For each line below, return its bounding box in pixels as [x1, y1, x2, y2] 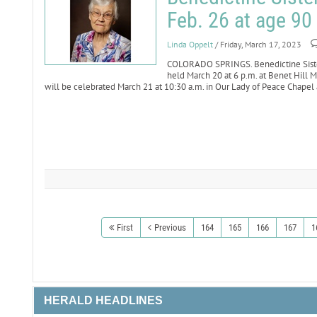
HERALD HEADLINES [43, 294, 163, 306]
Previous [154, 222, 186, 233]
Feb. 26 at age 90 [166, 8, 312, 33]
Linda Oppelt [166, 39, 213, 50]
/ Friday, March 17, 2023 [214, 39, 301, 50]
